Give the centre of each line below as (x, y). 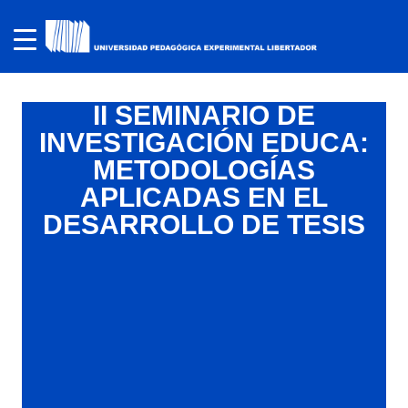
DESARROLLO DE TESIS (204, 224)
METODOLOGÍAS (204, 170)
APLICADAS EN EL (204, 197)
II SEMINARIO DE (204, 115)
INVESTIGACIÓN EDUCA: (204, 143)
